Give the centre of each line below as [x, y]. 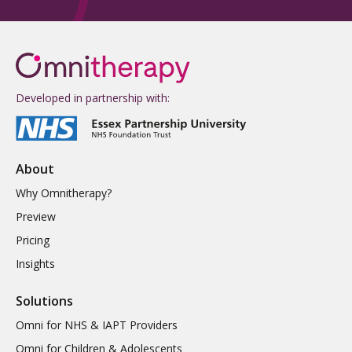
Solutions [44, 301]
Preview [36, 217]
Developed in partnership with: [93, 98]
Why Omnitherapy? [64, 193]
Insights [35, 264]
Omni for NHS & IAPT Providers [97, 325]
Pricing [33, 240]
